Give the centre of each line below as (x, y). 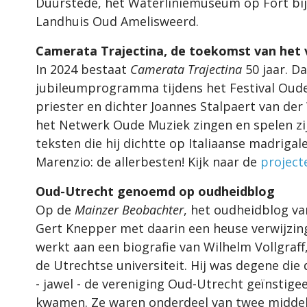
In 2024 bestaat (83, 69)
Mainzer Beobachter (129, 209)
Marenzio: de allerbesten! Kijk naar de (148, 161)
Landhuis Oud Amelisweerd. (117, 21)
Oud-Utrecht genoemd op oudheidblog (155, 191)
